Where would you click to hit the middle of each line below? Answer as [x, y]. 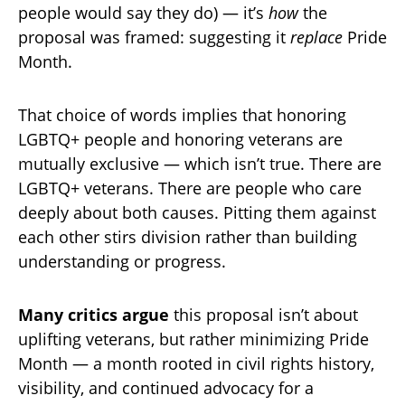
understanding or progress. [122, 262]
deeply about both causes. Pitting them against [197, 213]
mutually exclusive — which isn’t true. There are [200, 164]
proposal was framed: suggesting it [154, 38]
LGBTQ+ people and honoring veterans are [180, 140]
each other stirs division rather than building [188, 237]
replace [316, 38]
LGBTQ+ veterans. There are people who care [190, 188]
